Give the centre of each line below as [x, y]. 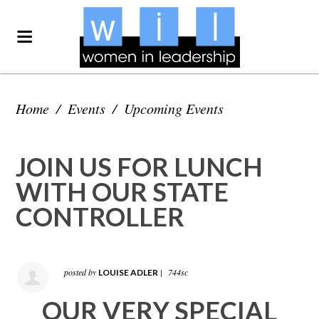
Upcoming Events [174, 108]
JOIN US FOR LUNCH [140, 167]
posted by [82, 272]
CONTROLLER [100, 216]
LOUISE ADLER [129, 272]
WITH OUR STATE [122, 192]
